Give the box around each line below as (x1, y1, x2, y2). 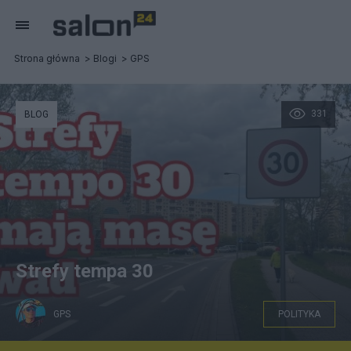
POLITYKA (278, 309, 320, 320)
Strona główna (14, 52, 80, 64)
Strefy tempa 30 (16, 260, 154, 282)
